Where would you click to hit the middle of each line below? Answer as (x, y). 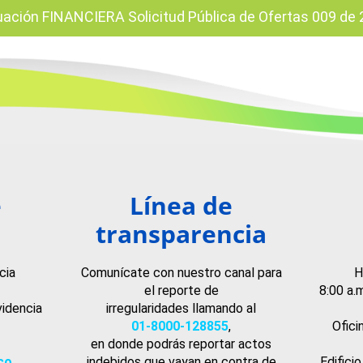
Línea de (181, 206)
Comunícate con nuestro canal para (181, 273)
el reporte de (181, 291)
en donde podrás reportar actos (181, 344)
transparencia (181, 234)
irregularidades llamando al (181, 309)
